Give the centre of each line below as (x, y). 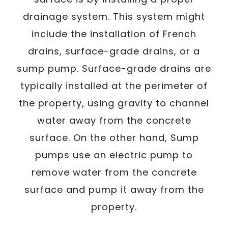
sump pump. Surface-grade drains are (114, 68)
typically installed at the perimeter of (114, 85)
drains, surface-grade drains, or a (114, 51)
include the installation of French (114, 34)
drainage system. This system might (114, 16)
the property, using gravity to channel (114, 103)
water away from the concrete (114, 120)
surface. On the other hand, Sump (114, 137)
